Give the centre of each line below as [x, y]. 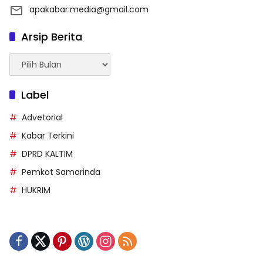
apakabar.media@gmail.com [89, 9]
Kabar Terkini [48, 135]
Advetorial [42, 117]
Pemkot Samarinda [61, 172]
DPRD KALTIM [47, 154]
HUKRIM [36, 190]
